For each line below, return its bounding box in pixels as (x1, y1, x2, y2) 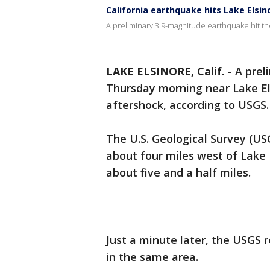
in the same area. (106, 250, 198, 264)
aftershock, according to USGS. (106, 98, 269, 112)
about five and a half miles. (106, 165, 251, 180)
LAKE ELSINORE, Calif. (106, 64, 225, 78)
